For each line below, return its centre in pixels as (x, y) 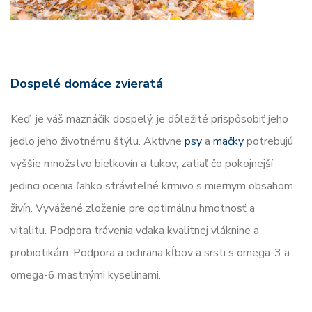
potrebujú (268, 141)
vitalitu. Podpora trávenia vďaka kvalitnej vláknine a (135, 230)
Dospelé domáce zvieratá (88, 83)
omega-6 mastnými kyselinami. (86, 275)
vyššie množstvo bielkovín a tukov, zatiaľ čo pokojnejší (142, 163)
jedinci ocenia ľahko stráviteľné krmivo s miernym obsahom (152, 186)
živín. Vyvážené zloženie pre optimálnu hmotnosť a (133, 208)
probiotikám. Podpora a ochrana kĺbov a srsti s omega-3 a (150, 252)
